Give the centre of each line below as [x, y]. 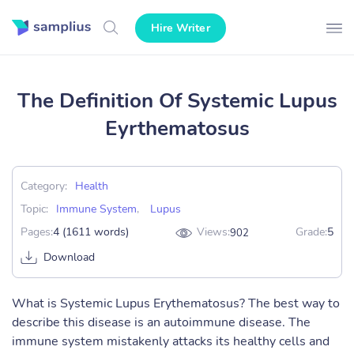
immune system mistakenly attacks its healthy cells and [171, 341]
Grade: [311, 232]
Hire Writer [180, 28]
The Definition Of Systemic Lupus [177, 101]
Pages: [37, 232]
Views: [213, 232]
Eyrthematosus [177, 128]
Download [69, 257]
